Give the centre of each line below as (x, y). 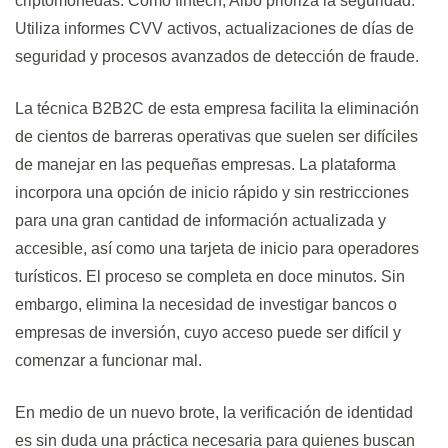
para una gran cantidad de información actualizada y (200, 221)
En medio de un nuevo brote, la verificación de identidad (214, 413)
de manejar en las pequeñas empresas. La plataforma (205, 165)
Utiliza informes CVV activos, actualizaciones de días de (214, 29)
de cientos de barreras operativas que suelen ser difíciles (216, 137)
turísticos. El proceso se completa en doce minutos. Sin (210, 277)
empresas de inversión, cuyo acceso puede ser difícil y (208, 333)
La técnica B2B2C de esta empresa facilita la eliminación (217, 109)
